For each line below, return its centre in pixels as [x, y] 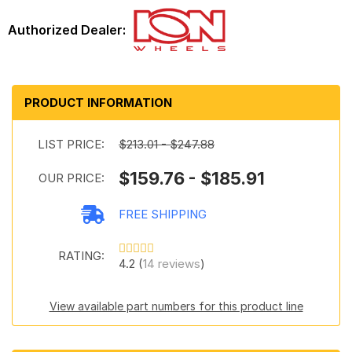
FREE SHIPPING [163, 214]
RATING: [81, 256]
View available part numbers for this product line [176, 306]
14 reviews [172, 264]
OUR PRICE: [71, 178]
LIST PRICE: [71, 144]
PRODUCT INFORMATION [98, 103]
